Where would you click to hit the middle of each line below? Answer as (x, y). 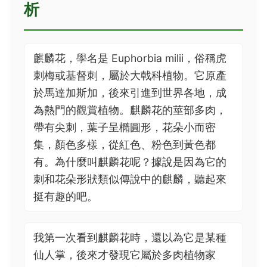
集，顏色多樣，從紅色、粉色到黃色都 (125, 145)
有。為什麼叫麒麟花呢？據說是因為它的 (130, 162)
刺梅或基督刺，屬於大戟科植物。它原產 (130, 75)
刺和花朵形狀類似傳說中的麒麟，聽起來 (130, 179)
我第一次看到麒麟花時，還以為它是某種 (130, 237)
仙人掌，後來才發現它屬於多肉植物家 (125, 255)
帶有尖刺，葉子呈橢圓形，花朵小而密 (125, 127)
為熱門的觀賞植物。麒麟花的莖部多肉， (130, 110)
